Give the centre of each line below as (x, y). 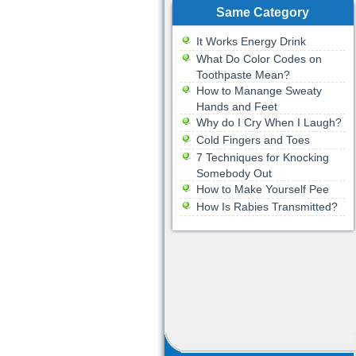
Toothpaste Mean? (243, 75)
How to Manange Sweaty (259, 91)
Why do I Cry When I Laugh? (269, 122)
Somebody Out (234, 173)
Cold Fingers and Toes (253, 140)
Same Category (263, 12)
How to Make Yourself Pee (262, 189)
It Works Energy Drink (251, 41)
